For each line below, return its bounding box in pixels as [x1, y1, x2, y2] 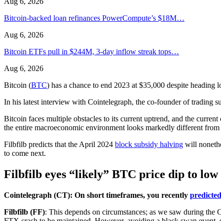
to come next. [4, 148, 46, 157]
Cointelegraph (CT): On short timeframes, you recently [4, 190, 190, 199]
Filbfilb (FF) [4, 207, 45, 216]
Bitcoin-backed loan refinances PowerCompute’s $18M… [4, 13, 184, 22]
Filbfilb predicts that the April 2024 [4, 140, 115, 148]
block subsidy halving [115, 140, 183, 148]
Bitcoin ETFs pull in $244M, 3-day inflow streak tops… [4, 47, 179, 56]
